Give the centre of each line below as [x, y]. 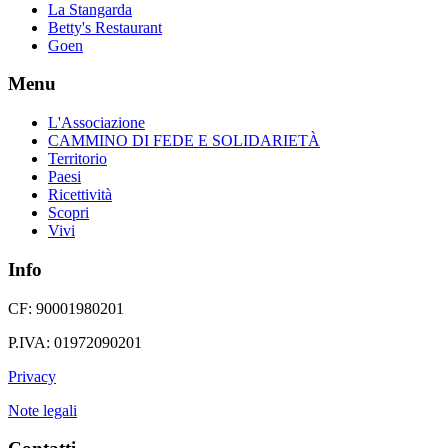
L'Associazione [96, 123]
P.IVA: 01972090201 [75, 342]
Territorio [77, 159]
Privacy [32, 376]
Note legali [42, 410]
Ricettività [80, 195]
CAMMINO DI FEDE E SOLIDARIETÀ [184, 141]
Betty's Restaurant [105, 27]
